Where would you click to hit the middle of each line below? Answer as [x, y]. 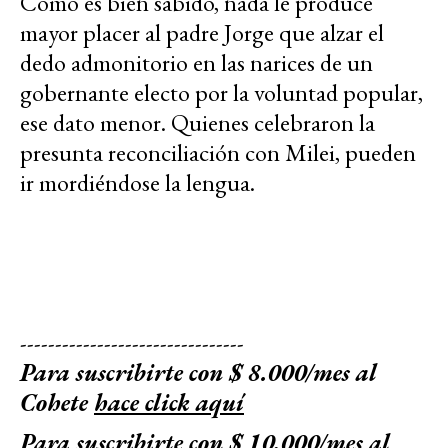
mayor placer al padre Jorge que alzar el [202, 33]
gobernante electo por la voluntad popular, [221, 93]
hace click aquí [169, 403]
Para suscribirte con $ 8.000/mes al [198, 373]
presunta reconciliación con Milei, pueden [218, 153]
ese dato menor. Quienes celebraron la [197, 123]
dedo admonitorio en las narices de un [196, 63]
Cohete [57, 403]
